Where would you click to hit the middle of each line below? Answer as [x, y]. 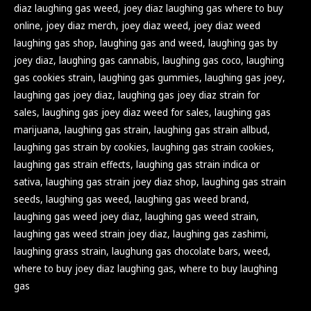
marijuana [36, 130]
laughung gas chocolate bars [175, 252]
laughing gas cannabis [108, 61]
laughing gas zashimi [219, 234]
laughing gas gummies [149, 78]
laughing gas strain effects [72, 165]
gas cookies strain [53, 78]
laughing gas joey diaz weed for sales [126, 113]
